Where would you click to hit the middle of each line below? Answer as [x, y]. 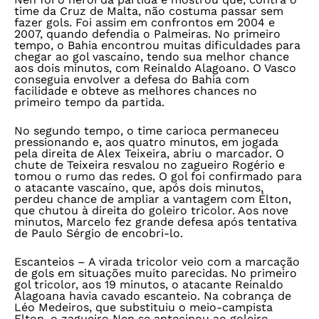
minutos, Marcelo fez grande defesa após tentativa [156, 222]
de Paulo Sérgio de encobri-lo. [99, 233]
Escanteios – [50, 262]
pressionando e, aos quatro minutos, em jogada [146, 142]
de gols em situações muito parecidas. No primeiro [156, 273]
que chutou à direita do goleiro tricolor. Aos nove [151, 210]
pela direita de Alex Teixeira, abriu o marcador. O [149, 153]
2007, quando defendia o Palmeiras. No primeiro [147, 34]
